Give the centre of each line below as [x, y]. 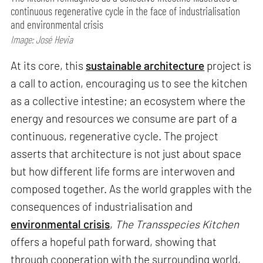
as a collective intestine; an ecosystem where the [128, 100]
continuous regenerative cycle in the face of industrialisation [126, 11]
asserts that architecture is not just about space [126, 153]
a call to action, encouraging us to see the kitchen [129, 83]
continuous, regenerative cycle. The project [115, 136]
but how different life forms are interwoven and [123, 171]
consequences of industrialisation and [102, 206]
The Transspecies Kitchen [177, 224]
